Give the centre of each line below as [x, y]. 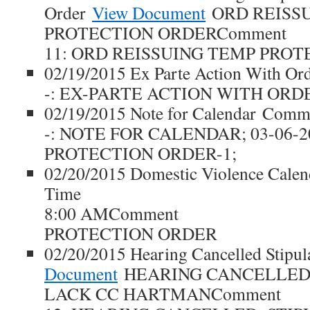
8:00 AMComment [111, 213]
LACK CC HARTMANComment [163, 293]
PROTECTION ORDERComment [165, 33]
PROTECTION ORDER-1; [140, 153]
